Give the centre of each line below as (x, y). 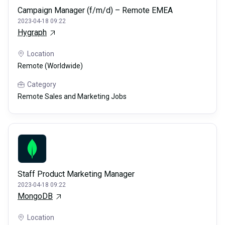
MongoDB (35, 196)
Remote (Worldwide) (50, 66)
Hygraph (32, 33)
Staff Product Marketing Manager (76, 174)
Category (42, 85)
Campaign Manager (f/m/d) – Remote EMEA (95, 11)
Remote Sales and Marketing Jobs (72, 97)
